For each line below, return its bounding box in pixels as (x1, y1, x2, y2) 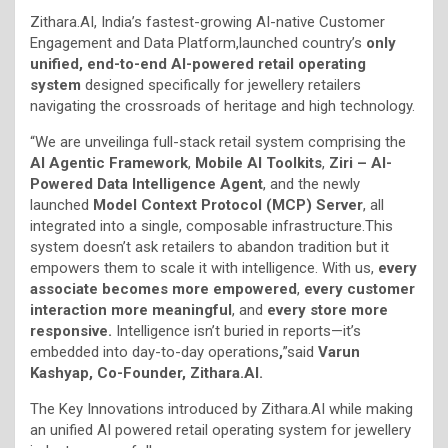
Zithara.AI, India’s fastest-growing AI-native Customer (30, 12, 385, 31)
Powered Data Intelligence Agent (30, 174, 263, 193)
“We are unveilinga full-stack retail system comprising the (30, 132, 406, 151)
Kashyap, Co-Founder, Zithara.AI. (30, 363, 263, 382)
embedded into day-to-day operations (30, 342, 279, 361)
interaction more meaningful (30, 300, 232, 319)
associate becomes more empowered (30, 279, 297, 298)
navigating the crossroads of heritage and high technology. (30, 96, 415, 115)
